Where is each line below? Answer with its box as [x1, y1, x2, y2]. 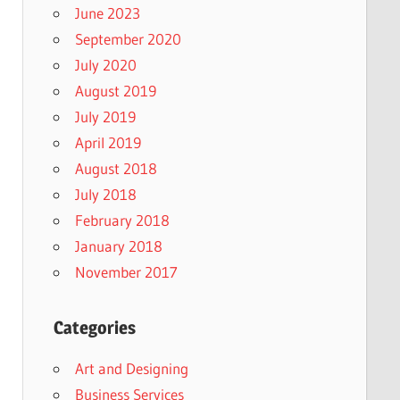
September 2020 [74, 29, 181, 49]
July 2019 [74, 107, 136, 127]
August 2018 [74, 159, 157, 179]
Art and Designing [74, 359, 188, 379]
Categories [53, 317, 136, 339]
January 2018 [74, 237, 162, 256]
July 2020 [74, 55, 137, 75]
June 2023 [74, 4, 140, 23]
